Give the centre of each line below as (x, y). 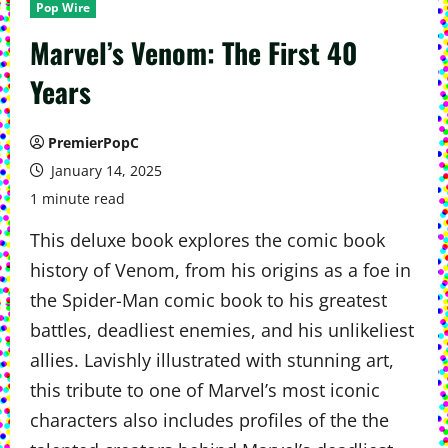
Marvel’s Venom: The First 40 (193, 52)
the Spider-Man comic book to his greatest (208, 300)
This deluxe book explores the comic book (207, 240)
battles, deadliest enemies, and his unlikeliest (222, 330)
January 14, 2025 (104, 170)
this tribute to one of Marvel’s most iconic (205, 390)
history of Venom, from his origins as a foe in (220, 270)
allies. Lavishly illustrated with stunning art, (212, 360)
